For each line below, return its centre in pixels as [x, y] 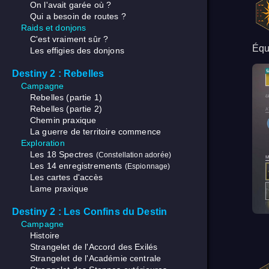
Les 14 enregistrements [77, 166]
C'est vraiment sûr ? [69, 39]
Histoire [45, 236]
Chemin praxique [63, 120]
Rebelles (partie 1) [66, 98]
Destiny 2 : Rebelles [58, 74]
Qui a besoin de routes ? [78, 17]
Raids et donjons [54, 28]
